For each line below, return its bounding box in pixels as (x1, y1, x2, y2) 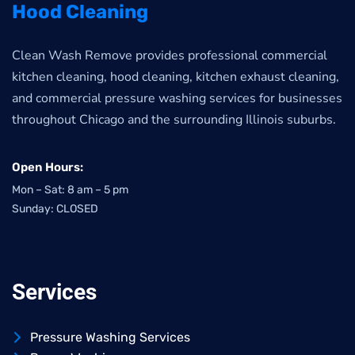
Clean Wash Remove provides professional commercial (12, 47, 327, 65)
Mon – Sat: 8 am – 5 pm (12, 183, 128, 197)
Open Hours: (12, 160, 83, 175)
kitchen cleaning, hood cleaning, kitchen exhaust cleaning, (12, 68, 339, 86)
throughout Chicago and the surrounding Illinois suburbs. (12, 111, 336, 129)
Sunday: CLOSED (12, 202, 98, 216)
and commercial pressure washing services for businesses (12, 90, 342, 108)
